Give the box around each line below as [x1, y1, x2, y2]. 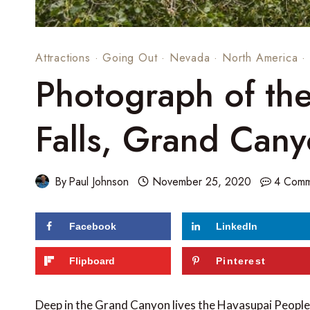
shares [51, 224, 86, 239]
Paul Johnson [69, 173, 129, 190]
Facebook [69, 220, 116, 232]
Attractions [35, 49, 91, 66]
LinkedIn [216, 220, 258, 232]
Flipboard [69, 255, 115, 266]
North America [222, 49, 298, 66]
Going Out [102, 49, 158, 66]
